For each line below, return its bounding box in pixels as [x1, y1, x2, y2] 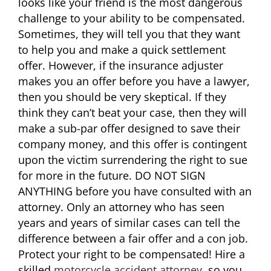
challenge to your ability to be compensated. [18, 11, 245, 26]
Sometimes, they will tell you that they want [18, 27, 240, 42]
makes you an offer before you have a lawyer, [18, 74, 250, 89]
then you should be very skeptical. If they [18, 90, 226, 105]
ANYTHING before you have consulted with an [18, 184, 252, 199]
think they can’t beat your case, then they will [18, 105, 247, 120]
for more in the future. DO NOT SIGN [18, 168, 206, 183]
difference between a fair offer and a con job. [18, 231, 248, 246]
